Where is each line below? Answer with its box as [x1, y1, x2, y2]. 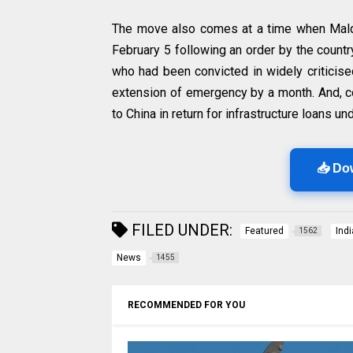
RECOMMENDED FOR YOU [128, 299, 245, 310]
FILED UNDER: [128, 221, 232, 240]
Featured [245, 225, 284, 236]
